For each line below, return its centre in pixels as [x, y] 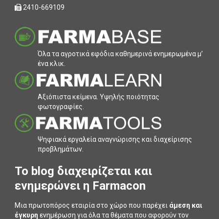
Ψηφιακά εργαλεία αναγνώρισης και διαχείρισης [115, 140]
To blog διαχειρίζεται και [83, 171]
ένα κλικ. [52, 64]
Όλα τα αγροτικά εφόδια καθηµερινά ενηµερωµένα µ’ [120, 54]
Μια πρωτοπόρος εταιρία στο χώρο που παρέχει [92, 206]
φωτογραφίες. [61, 106]
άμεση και [186, 206]
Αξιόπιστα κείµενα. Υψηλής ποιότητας [99, 97]
